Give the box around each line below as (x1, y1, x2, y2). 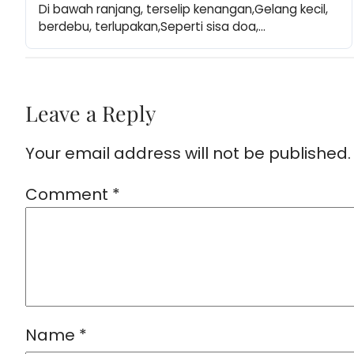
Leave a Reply (25, 99, 156, 128)
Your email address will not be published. (25, 142, 351, 165)
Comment (25, 183, 112, 206)
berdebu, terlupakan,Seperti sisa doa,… (39, 18, 265, 36)
